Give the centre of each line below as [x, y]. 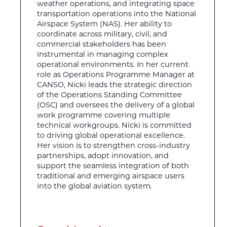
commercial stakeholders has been [102, 44]
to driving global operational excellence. [111, 136]
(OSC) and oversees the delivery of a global [116, 105]
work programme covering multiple [104, 115]
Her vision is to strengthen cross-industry [113, 146]
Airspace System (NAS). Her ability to [104, 24]
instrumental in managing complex [103, 54]
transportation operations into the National [117, 14]
